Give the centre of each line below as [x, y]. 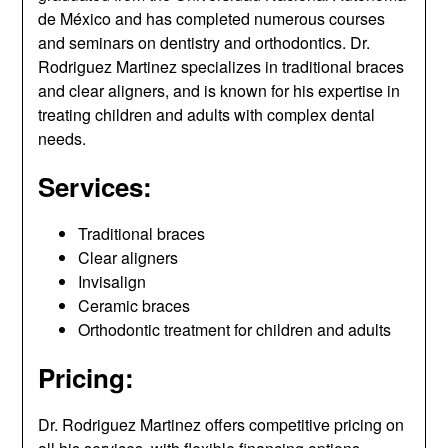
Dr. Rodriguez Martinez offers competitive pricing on [221, 424]
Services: [95, 186]
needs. [62, 138]
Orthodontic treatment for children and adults [235, 329]
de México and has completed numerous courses [212, 18]
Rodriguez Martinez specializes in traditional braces [221, 66]
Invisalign [112, 281]
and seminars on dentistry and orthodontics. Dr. [204, 42]
